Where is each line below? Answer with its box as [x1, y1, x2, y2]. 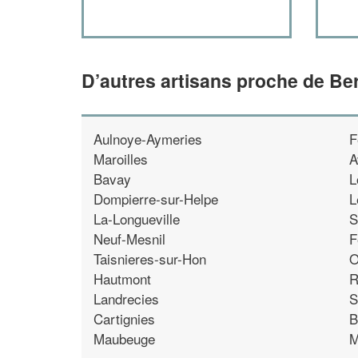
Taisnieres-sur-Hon [93, 248, 206, 268]
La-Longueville [93, 208, 180, 229]
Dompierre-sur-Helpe [93, 188, 218, 209]
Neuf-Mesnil [93, 228, 165, 249]
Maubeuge [93, 328, 155, 348]
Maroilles [93, 148, 148, 169]
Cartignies [93, 308, 155, 328]
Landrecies [93, 288, 159, 308]
